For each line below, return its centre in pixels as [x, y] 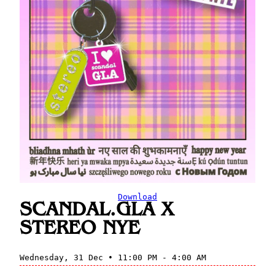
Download [137, 197]
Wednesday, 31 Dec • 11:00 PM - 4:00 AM [113, 258]
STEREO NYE [80, 229]
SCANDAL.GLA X [97, 211]
